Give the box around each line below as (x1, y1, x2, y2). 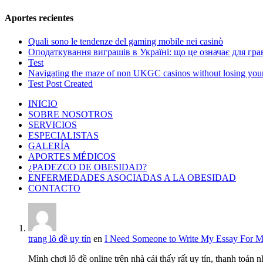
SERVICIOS (28, 119, 77, 130)
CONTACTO (28, 183, 80, 193)
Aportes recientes (5, 13, 73, 23)
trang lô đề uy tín (28, 233, 91, 244)
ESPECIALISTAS (28, 130, 99, 140)
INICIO (28, 98, 58, 109)
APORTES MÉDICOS (28, 151, 116, 161)
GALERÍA (28, 140, 70, 151)
